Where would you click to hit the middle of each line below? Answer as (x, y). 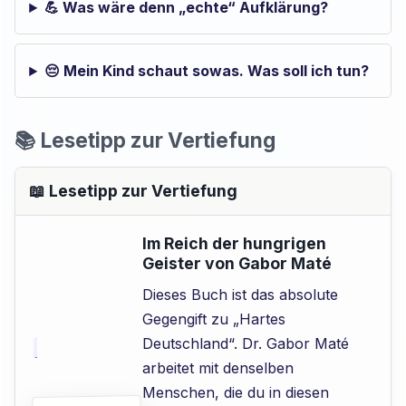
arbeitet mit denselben (218, 368)
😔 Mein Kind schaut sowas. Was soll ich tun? (207, 71)
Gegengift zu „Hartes (214, 319)
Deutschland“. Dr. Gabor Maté (246, 344)
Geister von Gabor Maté (237, 264)
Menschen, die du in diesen (236, 393)
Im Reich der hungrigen (235, 244)
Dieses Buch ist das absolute (241, 295)
